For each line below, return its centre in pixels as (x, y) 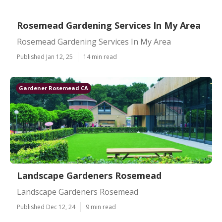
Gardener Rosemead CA (54, 88)
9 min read (101, 207)
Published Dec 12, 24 (46, 207)
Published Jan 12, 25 (45, 57)
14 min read (100, 57)
